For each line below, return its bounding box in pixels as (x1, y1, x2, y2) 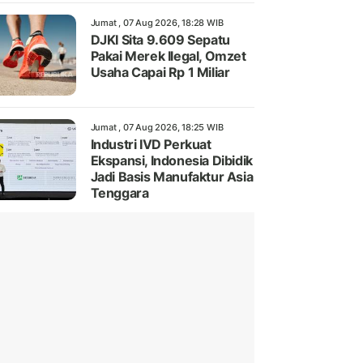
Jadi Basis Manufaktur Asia (90, 169, 254, 186)
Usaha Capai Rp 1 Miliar (90, 64, 230, 81)
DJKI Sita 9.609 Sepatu (90, 32, 230, 49)
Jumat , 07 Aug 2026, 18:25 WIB (90, 122, 224, 134)
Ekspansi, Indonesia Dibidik (90, 152, 253, 169)
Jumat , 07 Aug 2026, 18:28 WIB (90, 17, 224, 29)
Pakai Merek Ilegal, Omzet (90, 48, 246, 65)
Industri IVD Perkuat (90, 136, 211, 153)
